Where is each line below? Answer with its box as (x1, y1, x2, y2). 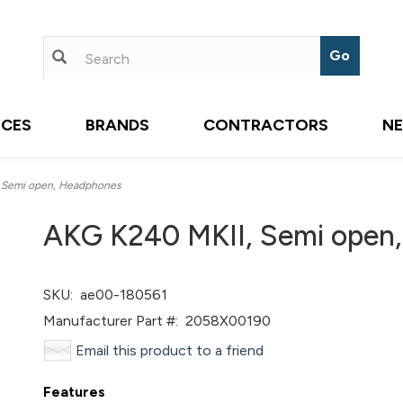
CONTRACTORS (203, 115, 328, 135)
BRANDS (85, 115, 149, 135)
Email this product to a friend (76, 342, 264, 359)
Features (43, 383, 106, 400)
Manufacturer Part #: (43, 312, 179, 329)
